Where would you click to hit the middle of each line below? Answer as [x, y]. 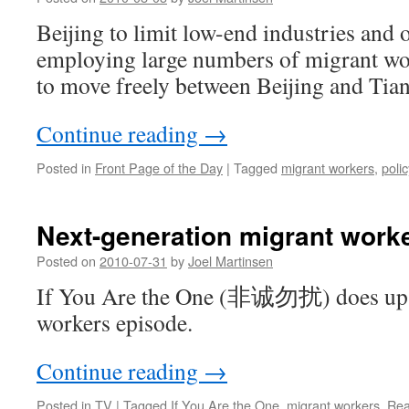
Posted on [66, 261]
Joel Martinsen [231, 261]
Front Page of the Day [159, 168]
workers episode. [115, 322]
